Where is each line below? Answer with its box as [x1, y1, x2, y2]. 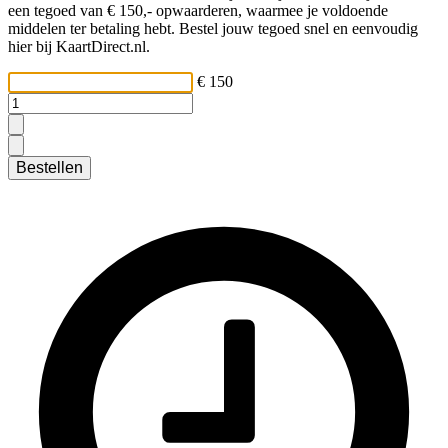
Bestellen [16, 159, 83, 177]
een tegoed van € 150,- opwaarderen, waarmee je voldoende [8, 2, 388, 20]
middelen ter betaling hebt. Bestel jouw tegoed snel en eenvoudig [8, 20, 418, 38]
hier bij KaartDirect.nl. [8, 38, 150, 56]
